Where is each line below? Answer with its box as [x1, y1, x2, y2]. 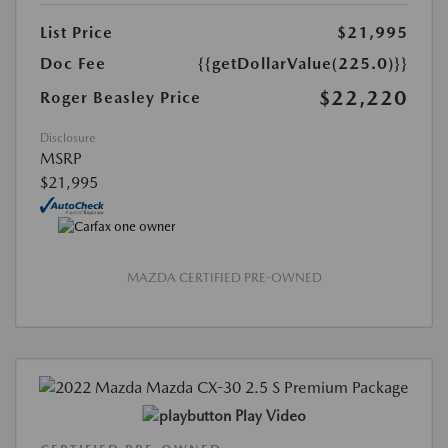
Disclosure [40, 131, 95, 146]
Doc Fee [40, 54, 106, 74]
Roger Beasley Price [40, 88, 201, 108]
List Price [40, 23, 113, 43]
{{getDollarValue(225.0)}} [198, 54, 408, 74]
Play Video [234, 406, 306, 425]
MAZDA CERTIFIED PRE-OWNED [126, 269, 322, 285]
